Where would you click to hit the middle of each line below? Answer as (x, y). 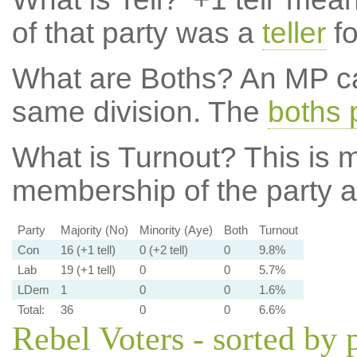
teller (294, 33)
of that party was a (137, 33)
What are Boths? (122, 78)
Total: (31, 310)
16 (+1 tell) (88, 250)
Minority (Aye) (176, 230)
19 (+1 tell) (88, 270)
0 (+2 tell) (163, 250)
